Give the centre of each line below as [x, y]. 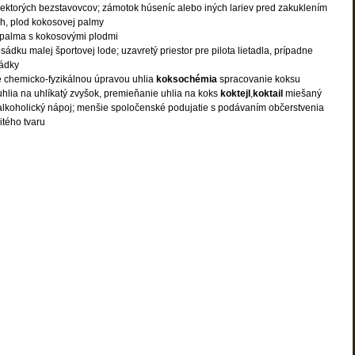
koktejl [235, 94]
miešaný [303, 94]
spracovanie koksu [260, 79]
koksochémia [188, 79]
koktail [269, 94]
